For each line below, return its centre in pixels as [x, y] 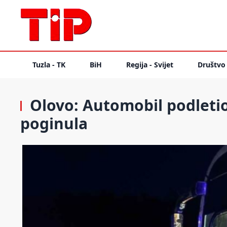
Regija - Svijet [150, 65]
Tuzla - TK [49, 65]
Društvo [212, 65]
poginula [54, 123]
